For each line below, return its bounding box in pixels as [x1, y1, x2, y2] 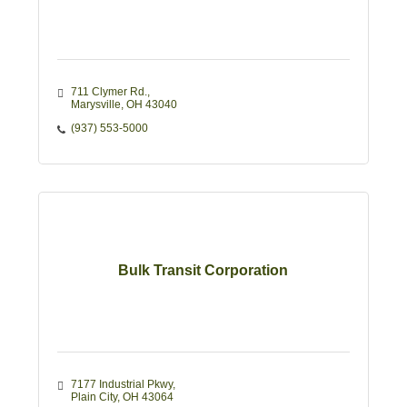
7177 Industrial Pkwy [70, 378, 173, 392]
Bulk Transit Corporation [118, 263, 289, 279]
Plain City [70, 391, 117, 404]
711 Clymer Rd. [70, 85, 147, 99]
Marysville [70, 98, 121, 112]
